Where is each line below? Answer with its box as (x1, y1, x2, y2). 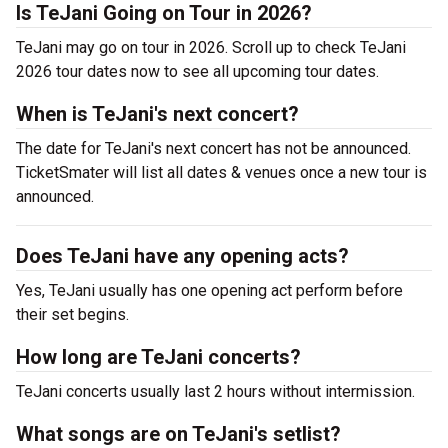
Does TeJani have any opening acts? (16, 244, 349, 268)
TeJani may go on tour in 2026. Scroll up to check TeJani (16, 38, 406, 57)
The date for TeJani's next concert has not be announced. (16, 139, 411, 158)
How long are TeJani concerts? (16, 345, 301, 369)
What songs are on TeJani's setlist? (16, 422, 341, 446)
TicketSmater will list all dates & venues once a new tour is (16, 163, 427, 182)
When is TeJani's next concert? (16, 102, 299, 126)
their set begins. (16, 305, 129, 324)
